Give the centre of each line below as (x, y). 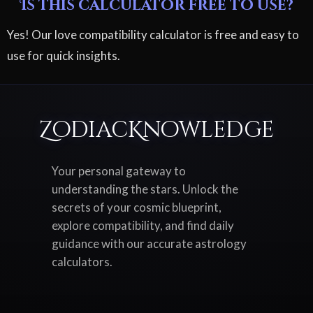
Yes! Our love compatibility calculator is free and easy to (153, 34)
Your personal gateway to (119, 170)
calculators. (82, 261)
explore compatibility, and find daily (143, 225)
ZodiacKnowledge (156, 130)
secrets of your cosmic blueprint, (137, 207)
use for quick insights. (64, 55)
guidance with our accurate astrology (149, 243)
